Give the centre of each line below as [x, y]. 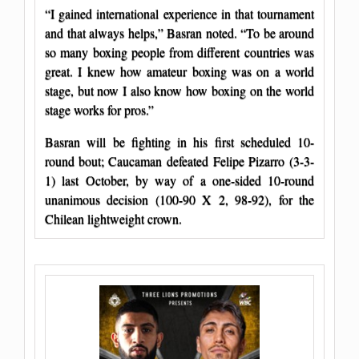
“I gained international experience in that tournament [179, 13]
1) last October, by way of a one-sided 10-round [179, 179]
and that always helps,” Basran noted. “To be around [179, 32]
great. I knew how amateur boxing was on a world [179, 71]
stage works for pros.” [99, 109]
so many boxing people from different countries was [179, 51]
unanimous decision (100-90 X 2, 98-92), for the [179, 199]
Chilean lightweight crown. [113, 218]
